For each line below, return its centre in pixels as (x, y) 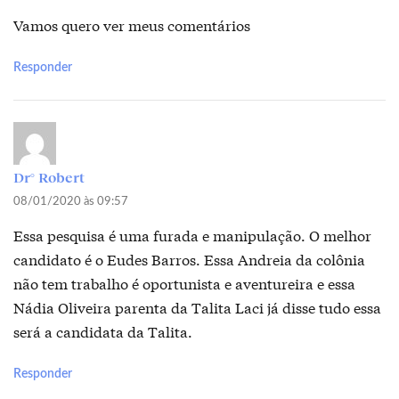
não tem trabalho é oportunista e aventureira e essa (184, 283)
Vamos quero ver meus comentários (132, 25)
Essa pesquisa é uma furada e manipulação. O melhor (192, 235)
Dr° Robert (49, 177)
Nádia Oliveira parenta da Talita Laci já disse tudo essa (197, 307)
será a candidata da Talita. (103, 331)
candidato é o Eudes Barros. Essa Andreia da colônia (189, 259)
